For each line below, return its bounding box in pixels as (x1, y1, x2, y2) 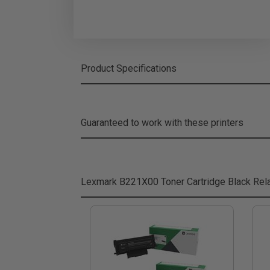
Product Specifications (81, 63, 177, 74)
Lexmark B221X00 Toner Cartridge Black (81, 176, 251, 187)
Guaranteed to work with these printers (81, 117, 243, 128)
